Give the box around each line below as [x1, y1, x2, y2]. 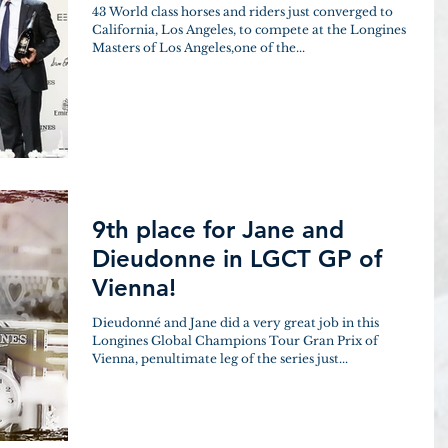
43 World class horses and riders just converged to [92, 3, 393, 19]
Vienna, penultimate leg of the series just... [92, 351, 348, 366]
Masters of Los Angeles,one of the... [92, 39, 305, 55]
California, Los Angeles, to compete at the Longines [92, 21, 406, 37]
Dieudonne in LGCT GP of [92, 244, 382, 273]
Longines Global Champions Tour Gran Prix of [92, 333, 378, 348]
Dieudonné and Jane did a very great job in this [92, 315, 379, 330]
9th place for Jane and [92, 215, 344, 244]
